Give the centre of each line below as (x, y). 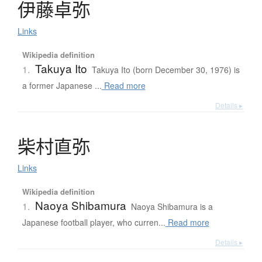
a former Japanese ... (62, 86)
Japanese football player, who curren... (94, 223)
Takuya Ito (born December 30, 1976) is (166, 70)
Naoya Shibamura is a (172, 207)
